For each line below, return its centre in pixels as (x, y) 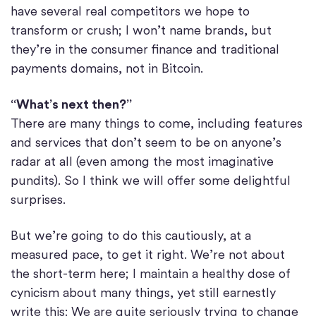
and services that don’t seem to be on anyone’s (146, 142)
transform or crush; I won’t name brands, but (141, 30)
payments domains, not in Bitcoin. (107, 68)
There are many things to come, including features (157, 123)
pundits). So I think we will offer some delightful (151, 181)
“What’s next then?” (71, 104)
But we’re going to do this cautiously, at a (131, 236)
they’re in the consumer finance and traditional (145, 49)
